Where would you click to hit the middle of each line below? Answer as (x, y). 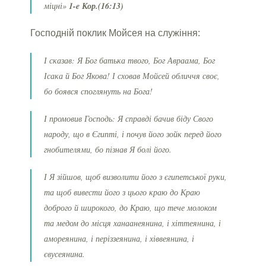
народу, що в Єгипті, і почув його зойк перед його (133, 134)
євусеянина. (65, 254)
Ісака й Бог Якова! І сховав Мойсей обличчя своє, (132, 75)
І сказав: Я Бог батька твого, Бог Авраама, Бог (130, 60)
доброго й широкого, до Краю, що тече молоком (131, 207)
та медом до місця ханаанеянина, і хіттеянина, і (133, 223)
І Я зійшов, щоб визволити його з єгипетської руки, (136, 176)
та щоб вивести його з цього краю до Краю (122, 192)
